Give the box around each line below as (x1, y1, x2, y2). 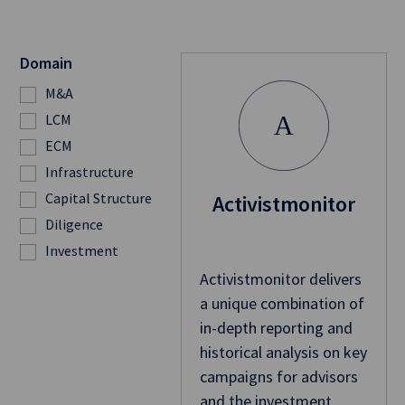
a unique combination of (199, 293, 364, 315)
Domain (20, 52, 72, 74)
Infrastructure (45, 163, 134, 182)
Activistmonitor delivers (199, 268, 362, 290)
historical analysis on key (199, 342, 367, 363)
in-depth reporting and (199, 317, 353, 339)
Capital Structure (45, 189, 152, 208)
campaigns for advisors (199, 366, 358, 388)
